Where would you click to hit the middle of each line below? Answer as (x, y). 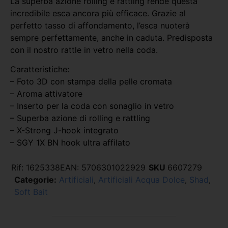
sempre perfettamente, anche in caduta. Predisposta (111, 37)
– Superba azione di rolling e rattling (80, 118)
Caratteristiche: (40, 69)
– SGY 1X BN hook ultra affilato (70, 143)
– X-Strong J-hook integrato (64, 131)
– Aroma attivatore (46, 94)
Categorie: (35, 179)
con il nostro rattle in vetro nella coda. (84, 50)
